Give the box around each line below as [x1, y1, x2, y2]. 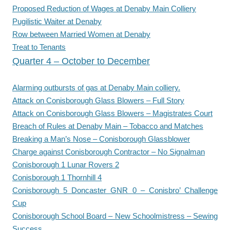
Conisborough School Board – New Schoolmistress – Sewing [12, 212, 218, 220]
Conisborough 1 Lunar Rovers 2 [12, 160, 119, 169]
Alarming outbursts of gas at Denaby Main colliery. [12, 83, 180, 92]
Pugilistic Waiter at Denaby [12, 17, 102, 26]
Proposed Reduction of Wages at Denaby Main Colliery [12, 4, 196, 13]
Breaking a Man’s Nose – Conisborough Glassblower [12, 135, 190, 143]
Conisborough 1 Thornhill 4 [12, 173, 102, 182]
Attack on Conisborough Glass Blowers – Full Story [12, 96, 184, 105]
